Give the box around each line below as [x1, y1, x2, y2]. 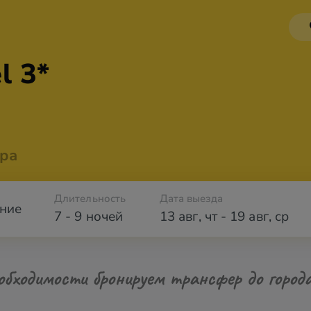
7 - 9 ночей [54, 208, 123, 226]
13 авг [160, 208, 199, 226]
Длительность [54, 192, 126, 205]
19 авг [230, 208, 269, 226]
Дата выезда [160, 192, 223, 205]
